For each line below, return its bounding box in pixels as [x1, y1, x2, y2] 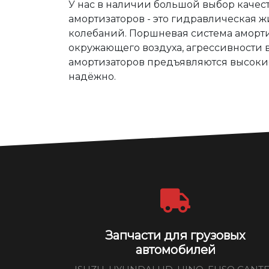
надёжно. [68, 71, 116, 82]
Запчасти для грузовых [105, 228, 246, 243]
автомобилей [135, 243, 216, 257]
